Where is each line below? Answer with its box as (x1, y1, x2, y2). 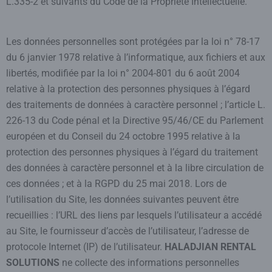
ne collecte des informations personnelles (59, 257, 239, 268)
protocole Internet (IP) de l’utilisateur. (6, 241, 165, 253)
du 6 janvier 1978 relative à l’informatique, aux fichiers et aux (6, 52, 265, 63)
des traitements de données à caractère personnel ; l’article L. (6, 99, 265, 110)
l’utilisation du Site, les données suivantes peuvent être (6, 194, 239, 205)
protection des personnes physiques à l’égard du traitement (6, 146, 258, 158)
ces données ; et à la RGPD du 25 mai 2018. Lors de (6, 178, 226, 189)
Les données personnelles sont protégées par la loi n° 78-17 (6, 36, 260, 47)
